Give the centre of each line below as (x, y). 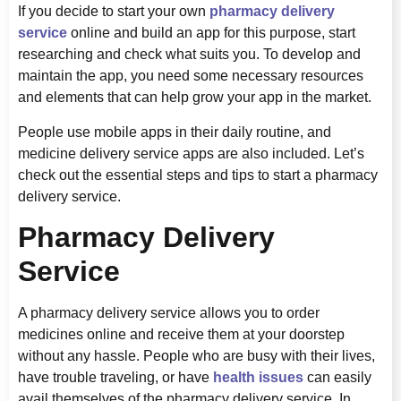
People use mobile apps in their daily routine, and (175, 132)
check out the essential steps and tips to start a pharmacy (198, 175)
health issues (258, 378)
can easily (337, 378)
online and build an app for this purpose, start (211, 33)
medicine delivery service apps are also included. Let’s (191, 153)
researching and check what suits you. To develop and (189, 55)
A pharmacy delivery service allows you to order (169, 313)
